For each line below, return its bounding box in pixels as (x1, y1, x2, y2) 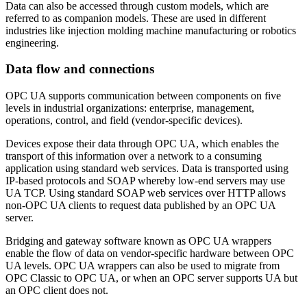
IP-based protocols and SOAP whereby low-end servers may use (5, 175, 285, 187)
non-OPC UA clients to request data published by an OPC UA (5, 199, 275, 212)
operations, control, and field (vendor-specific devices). (5, 114, 243, 127)
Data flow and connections (5, 62, 154, 77)
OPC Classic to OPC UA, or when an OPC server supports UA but (5, 272, 297, 284)
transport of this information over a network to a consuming (5, 150, 262, 162)
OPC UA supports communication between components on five (5, 90, 281, 102)
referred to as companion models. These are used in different (5, 12, 266, 24)
